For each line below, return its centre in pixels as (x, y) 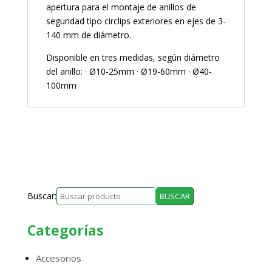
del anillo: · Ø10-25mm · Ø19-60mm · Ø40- (129, 71)
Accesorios (58, 258)
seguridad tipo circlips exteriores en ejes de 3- (136, 21)
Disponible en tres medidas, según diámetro (133, 57)
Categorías (65, 230)
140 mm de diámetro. (88, 35)
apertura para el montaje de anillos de (121, 7)
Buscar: (42, 196)
